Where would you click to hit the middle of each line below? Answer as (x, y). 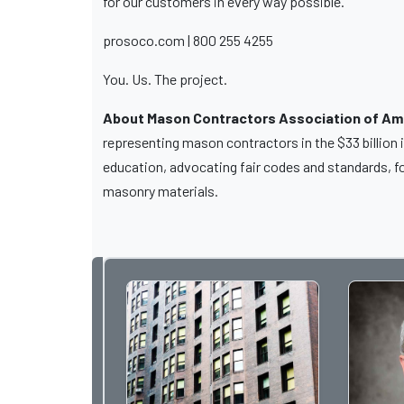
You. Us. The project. (166, 79)
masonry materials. (161, 191)
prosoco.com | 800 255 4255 (188, 41)
